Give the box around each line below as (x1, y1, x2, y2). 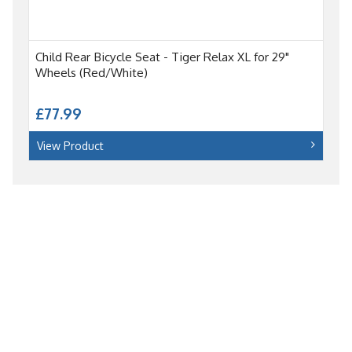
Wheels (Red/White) (35, 64, 148, 80)
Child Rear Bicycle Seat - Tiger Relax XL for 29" (35, 48, 289, 64)
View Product (37, 138, 104, 152)
